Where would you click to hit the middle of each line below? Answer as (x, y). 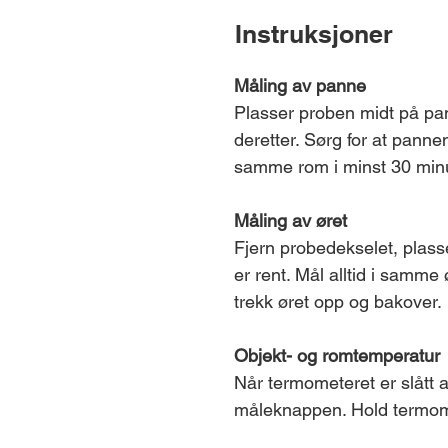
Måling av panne (300, 85)
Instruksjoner (314, 34)
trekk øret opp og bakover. (338, 301)
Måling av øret (290, 220)
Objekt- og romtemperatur (337, 355)
